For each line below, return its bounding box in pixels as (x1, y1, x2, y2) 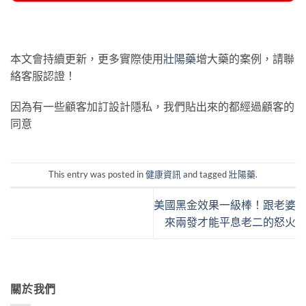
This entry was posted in (48, 169, 145, 180)
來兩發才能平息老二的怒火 (165, 215, 296, 229)
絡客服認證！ (10, 68, 76, 82)
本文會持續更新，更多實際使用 (10, 51, 163, 65)
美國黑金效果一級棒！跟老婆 (154, 198, 296, 212)
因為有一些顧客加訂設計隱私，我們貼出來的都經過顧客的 (10, 100, 294, 113)
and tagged (181, 169, 229, 180)
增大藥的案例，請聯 (196, 51, 294, 65)
